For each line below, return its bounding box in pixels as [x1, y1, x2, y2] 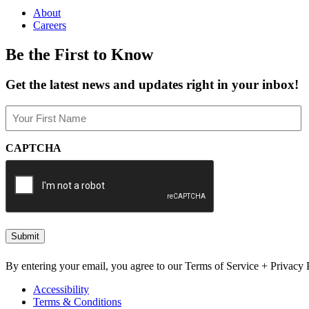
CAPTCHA [6, 142, 61, 154]
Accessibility [33, 283, 89, 296]
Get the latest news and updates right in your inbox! [6, 77, 299, 92]
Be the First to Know [6, 45, 153, 63]
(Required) [7, 119, 48, 130]
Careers [33, 19, 66, 31]
